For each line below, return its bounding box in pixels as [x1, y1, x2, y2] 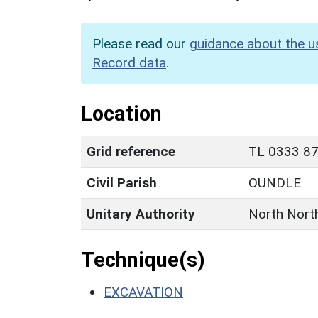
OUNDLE [248, 174, 301, 191]
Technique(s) [81, 247, 205, 272]
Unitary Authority [87, 205, 195, 222]
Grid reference [87, 143, 175, 160]
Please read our [92, 35, 190, 52]
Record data [92, 54, 166, 71]
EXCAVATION [104, 283, 183, 300]
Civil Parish [87, 174, 157, 191]
